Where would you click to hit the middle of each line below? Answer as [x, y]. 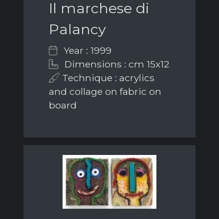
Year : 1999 [86, 51]
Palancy [77, 29]
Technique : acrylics [107, 78]
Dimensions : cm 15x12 [116, 64]
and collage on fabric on [105, 92]
